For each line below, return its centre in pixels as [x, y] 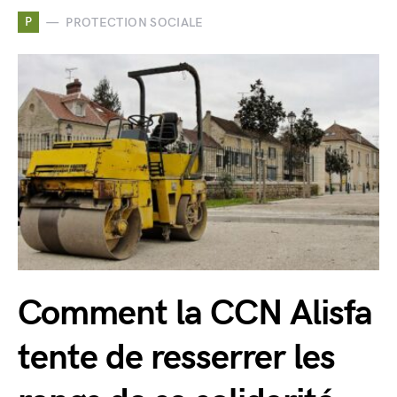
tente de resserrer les [176, 358]
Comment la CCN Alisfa [195, 314]
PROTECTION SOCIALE [135, 22]
